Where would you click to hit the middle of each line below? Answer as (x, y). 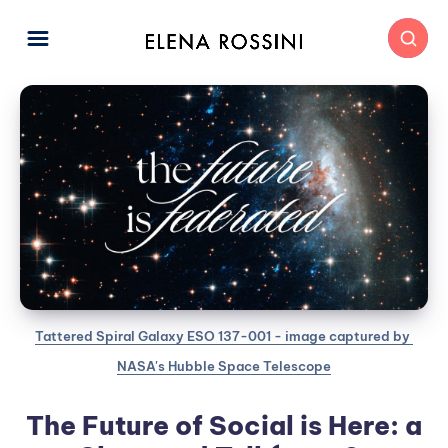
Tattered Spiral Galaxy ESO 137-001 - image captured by (222, 336)
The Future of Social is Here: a (224, 425)
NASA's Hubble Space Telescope (224, 366)
